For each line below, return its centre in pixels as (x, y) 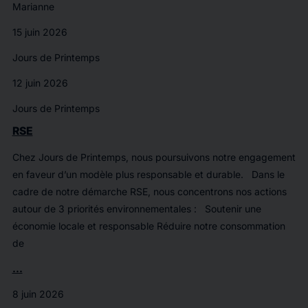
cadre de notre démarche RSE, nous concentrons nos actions (149, 191)
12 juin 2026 (40, 83)
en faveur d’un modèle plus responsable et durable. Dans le (148, 174)
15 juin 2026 (40, 32)
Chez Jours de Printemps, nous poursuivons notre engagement (154, 157)
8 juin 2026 (38, 294)
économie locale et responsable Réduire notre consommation (148, 226)
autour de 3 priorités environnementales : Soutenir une (136, 209)
